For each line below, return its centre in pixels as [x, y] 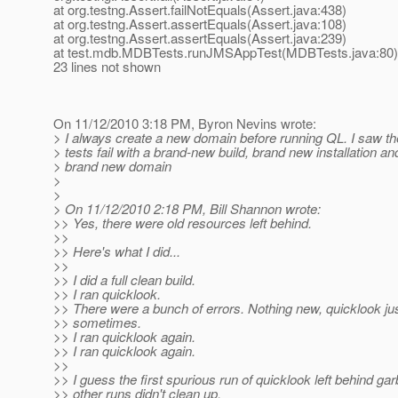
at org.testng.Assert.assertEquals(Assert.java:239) [200, 38]
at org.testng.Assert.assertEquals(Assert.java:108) [200, 24]
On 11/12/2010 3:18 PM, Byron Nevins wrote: [185, 123]
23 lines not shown [107, 67]
